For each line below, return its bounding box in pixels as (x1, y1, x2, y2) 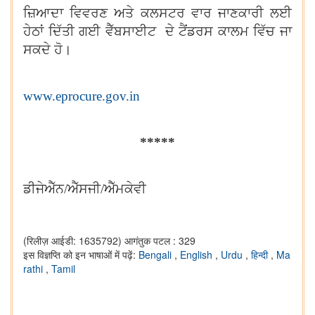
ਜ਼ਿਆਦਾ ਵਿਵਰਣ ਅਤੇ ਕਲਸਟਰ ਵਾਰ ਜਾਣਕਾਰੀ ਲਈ (23, 6, 292, 20)
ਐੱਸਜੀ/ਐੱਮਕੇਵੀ (67, 181, 146, 196)
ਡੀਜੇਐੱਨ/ (23, 181, 67, 196)
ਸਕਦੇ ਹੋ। (23, 42, 72, 57)
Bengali (139, 247, 174, 262)
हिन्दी (251, 247, 271, 262)
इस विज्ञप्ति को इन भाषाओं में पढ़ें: (23, 247, 139, 262)
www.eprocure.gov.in (23, 89, 140, 103)
